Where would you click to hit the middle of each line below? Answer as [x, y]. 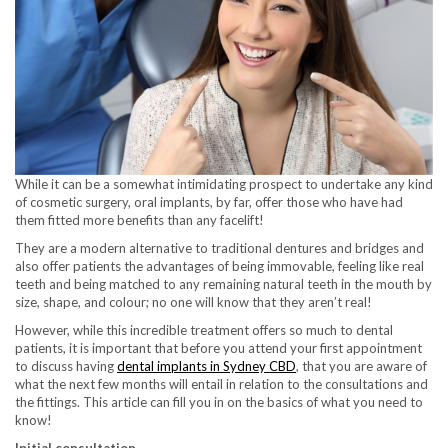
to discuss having [66, 365]
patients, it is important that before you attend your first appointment [218, 347]
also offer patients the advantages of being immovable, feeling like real [219, 265]
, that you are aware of [361, 365]
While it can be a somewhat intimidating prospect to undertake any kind [224, 183]
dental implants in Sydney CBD [206, 365]
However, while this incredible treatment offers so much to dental [204, 329]
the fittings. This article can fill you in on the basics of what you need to [219, 401]
